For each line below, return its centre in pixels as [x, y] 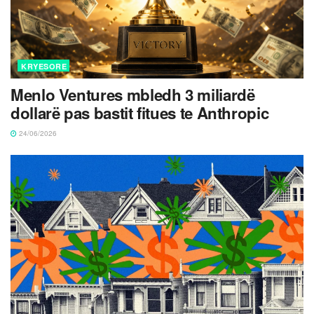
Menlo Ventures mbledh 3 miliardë [133, 95]
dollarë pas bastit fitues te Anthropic [140, 113]
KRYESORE [44, 67]
